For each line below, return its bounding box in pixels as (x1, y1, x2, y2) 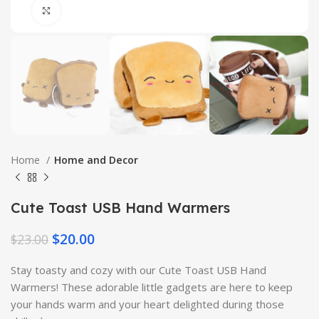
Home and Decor (54, 153, 138, 167)
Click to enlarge (61, 4, 132, 17)
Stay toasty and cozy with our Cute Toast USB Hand (11, 263, 266, 278)
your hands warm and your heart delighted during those (11, 297, 284, 312)
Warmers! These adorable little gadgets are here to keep (11, 280, 293, 295)
